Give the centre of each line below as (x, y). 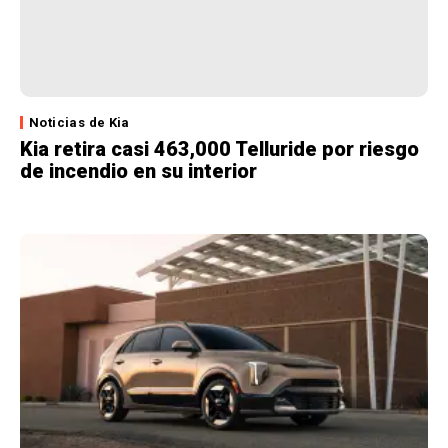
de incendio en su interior (138, 170)
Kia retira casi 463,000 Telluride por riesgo (219, 148)
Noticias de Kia (79, 122)
